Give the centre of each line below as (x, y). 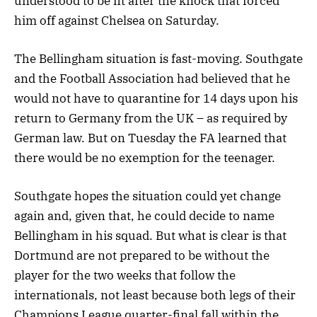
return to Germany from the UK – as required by (151, 118)
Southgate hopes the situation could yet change (148, 196)
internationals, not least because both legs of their (155, 295)
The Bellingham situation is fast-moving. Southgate (158, 58)
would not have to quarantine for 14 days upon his (156, 98)
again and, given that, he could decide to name (144, 215)
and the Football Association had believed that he (152, 78)
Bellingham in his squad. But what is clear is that (150, 235)
